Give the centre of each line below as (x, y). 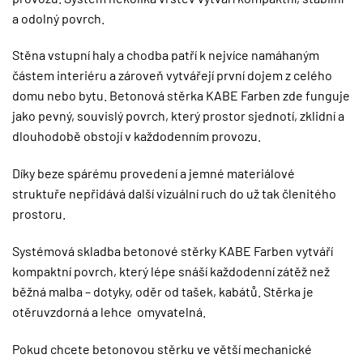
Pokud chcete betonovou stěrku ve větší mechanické (162, 348)
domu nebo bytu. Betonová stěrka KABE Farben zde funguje (181, 96)
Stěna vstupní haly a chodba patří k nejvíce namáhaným (166, 55)
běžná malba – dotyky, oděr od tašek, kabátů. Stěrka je (163, 292)
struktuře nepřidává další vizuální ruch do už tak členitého (174, 194)
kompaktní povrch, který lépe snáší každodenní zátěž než (171, 271)
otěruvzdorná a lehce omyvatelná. (109, 312)
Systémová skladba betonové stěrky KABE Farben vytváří (173, 251)
